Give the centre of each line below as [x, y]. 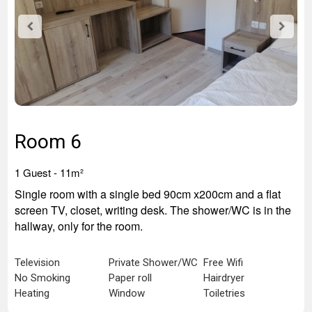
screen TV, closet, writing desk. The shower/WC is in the [153, 210]
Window [127, 293]
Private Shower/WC [154, 263]
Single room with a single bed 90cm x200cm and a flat [148, 194]
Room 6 [48, 142]
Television [37, 263]
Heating [32, 293]
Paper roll [131, 278]
